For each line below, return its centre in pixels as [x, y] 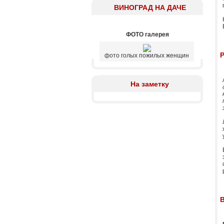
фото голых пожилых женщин [147, 55]
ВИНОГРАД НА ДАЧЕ [150, 7]
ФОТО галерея [147, 34]
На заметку [150, 84]
